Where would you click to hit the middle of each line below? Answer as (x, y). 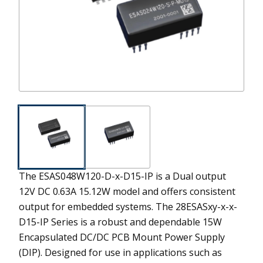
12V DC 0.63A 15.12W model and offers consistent (127, 192)
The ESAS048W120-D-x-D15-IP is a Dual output (122, 176)
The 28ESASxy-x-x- (196, 207)
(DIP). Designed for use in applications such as (120, 253)
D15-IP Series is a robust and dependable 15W (120, 222)
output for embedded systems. (86, 207)
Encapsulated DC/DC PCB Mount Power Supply (122, 237)
